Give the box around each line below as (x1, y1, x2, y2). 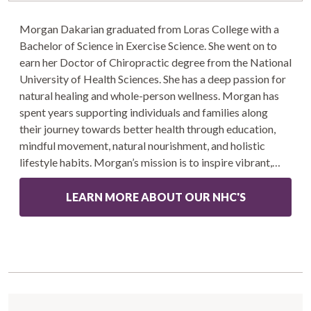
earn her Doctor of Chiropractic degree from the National (19, 55, 292, 69)
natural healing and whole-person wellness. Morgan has (19, 88, 279, 102)
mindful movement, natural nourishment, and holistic (19, 138, 265, 152)
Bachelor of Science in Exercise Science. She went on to (19, 38, 277, 52)
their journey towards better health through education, (19, 121, 276, 135)
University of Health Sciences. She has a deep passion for (19, 72, 286, 85)
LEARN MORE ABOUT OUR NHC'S (65, 190, 246, 203)
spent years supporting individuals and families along (19, 105, 268, 119)
